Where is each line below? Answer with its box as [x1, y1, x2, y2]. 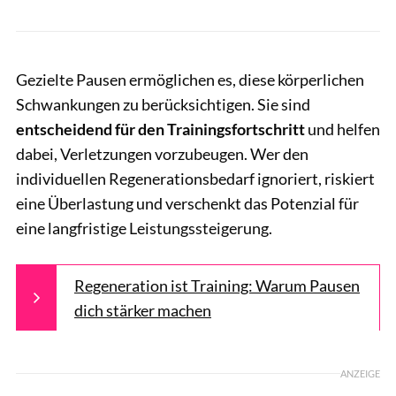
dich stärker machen [74, 301, 211, 321]
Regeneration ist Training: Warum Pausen [74, 276, 360, 296]
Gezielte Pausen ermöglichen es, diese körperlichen [16, 70, 364, 90]
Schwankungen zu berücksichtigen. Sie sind [16, 95, 310, 115]
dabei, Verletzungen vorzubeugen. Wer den [16, 144, 308, 164]
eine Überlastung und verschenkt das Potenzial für [16, 194, 359, 214]
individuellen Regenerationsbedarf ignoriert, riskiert [16, 169, 375, 189]
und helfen [305, 119, 380, 140]
